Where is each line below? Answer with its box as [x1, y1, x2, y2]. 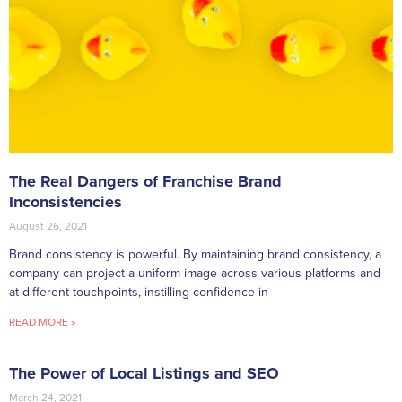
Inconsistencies [9, 191, 122, 212]
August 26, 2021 [9, 219, 87, 232]
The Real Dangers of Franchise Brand [9, 170, 282, 191]
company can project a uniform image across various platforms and [9, 265, 380, 281]
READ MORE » [9, 315, 75, 328]
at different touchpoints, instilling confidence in [9, 284, 268, 300]
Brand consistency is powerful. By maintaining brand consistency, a [9, 246, 381, 262]
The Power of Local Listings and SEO [9, 363, 279, 383]
